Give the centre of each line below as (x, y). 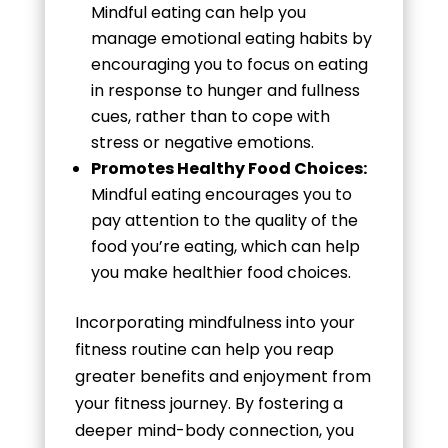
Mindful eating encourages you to (221, 194)
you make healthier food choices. (220, 272)
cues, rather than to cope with (210, 116)
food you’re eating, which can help (225, 246)
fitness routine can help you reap (204, 349)
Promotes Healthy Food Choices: (228, 168)
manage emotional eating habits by (231, 38)
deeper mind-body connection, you (214, 430)
